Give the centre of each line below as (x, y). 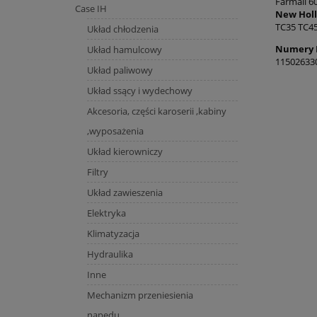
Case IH (91, 8)
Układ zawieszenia (125, 192)
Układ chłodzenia (122, 29)
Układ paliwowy (120, 70)
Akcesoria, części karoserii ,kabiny (156, 111)
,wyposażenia (115, 131)
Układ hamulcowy (124, 49)
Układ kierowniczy (125, 151)
